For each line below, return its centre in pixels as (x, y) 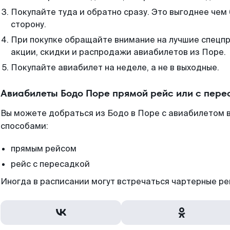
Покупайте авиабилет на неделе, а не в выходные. (115, 68)
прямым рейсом (44, 149)
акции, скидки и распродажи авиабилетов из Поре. (118, 52)
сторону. (28, 24)
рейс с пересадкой (50, 164)
